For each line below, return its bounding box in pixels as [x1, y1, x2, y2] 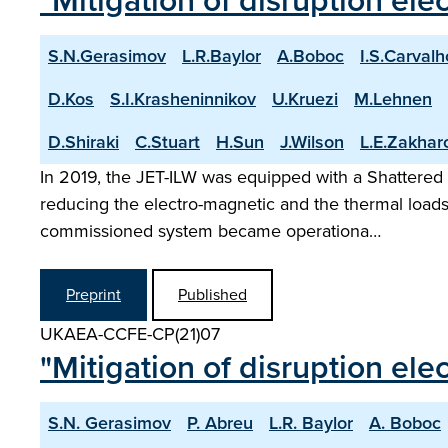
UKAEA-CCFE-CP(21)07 [40, 321, 220, 347]
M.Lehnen [354, 86, 432, 112]
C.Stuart [135, 129, 200, 155]
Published [178, 283, 247, 306]
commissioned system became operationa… [40, 218, 381, 244]
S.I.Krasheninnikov [110, 86, 256, 112]
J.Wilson [280, 129, 344, 155]
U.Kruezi [272, 86, 338, 112]
